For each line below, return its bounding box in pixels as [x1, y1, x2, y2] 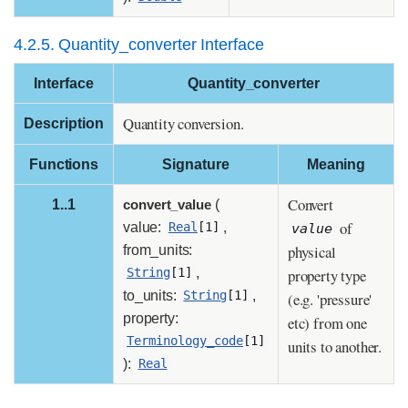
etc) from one [288, 311, 367, 333]
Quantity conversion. [123, 112, 244, 134]
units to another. [288, 335, 382, 357]
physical [288, 240, 336, 262]
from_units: [123, 241, 193, 258]
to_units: [123, 287, 180, 303]
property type [288, 264, 366, 286]
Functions [28, 156, 99, 172]
